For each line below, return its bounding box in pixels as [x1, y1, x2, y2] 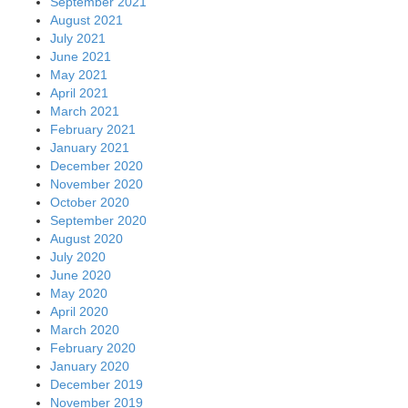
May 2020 [50, 285, 107, 301]
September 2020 [50, 212, 147, 228]
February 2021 [50, 121, 136, 137]
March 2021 [50, 103, 119, 118]
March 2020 [50, 321, 119, 337]
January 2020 [50, 358, 129, 373]
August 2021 [50, 12, 123, 27]
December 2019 [50, 376, 143, 392]
